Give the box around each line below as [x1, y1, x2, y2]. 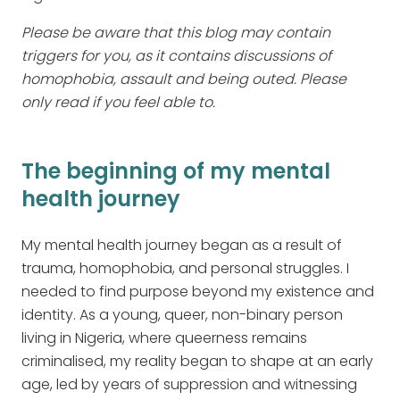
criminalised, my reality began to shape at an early [21, 351, 373, 372]
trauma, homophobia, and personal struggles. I [21, 258, 349, 279]
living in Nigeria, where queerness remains [21, 328, 307, 349]
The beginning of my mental [21, 156, 330, 187]
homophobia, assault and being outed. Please [21, 69, 346, 90]
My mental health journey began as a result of [21, 235, 342, 256]
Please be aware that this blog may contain [21, 22, 330, 44]
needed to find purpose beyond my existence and [21, 281, 374, 303]
